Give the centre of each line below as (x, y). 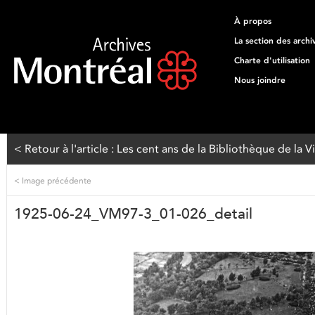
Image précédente (56, 180)
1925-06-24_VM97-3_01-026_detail (133, 214)
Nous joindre (260, 80)
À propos (253, 21)
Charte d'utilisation (272, 60)
